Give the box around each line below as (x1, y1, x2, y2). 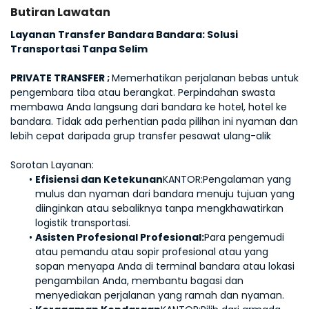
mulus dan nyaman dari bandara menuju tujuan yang (35, 187, 295, 201)
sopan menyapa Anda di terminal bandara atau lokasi (35, 259, 295, 273)
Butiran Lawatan (10, 4, 110, 20)
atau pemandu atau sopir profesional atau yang (35, 245, 268, 259)
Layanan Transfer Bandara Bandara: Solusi (10, 28, 238, 41)
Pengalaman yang (202, 172, 291, 186)
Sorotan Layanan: (10, 158, 94, 172)
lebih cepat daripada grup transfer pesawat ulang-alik (10, 129, 274, 143)
